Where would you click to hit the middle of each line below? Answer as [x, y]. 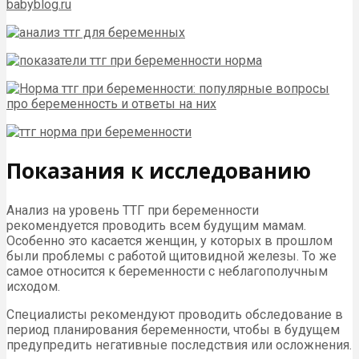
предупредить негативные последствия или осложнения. [179, 345]
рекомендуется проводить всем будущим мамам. [156, 225]
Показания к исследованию [159, 171]
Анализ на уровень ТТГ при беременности [133, 210]
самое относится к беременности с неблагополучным [167, 271]
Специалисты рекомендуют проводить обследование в [175, 314]
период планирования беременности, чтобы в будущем [173, 329]
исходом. [33, 286]
